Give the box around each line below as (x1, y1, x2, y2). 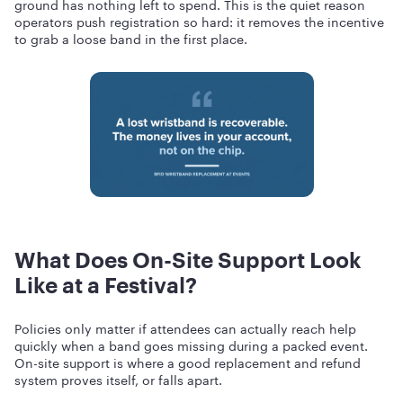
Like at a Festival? (14, 272, 197, 298)
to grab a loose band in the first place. (14, 28, 247, 48)
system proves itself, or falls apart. (14, 369, 222, 389)
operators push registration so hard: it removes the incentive (14, 11, 384, 31)
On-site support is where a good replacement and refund (14, 352, 361, 372)
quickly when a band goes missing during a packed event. (14, 335, 368, 354)
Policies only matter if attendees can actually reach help (14, 318, 356, 337)
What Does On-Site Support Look (14, 246, 362, 273)
